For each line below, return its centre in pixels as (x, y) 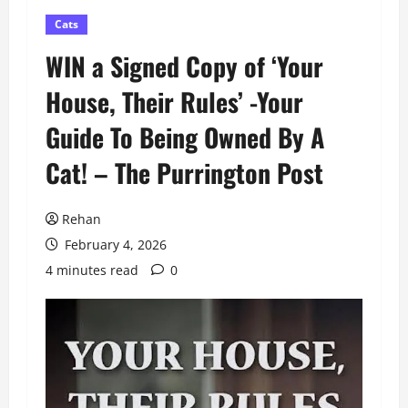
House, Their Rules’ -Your (174, 101)
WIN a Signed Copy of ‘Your (184, 66)
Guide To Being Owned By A (185, 137)
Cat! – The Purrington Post (184, 172)
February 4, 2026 (114, 244)
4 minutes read (92, 270)
